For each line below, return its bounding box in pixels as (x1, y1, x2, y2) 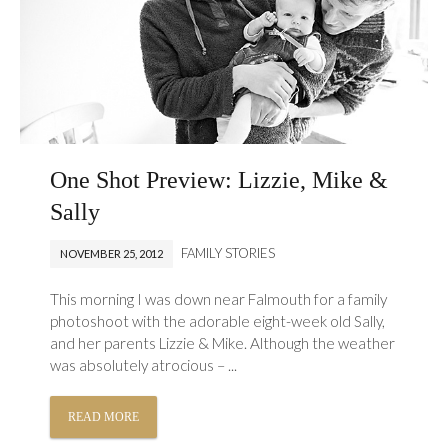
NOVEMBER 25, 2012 (60, 247, 164, 261)
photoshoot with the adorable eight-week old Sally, (50, 312, 386, 331)
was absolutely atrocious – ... (50, 356, 238, 375)
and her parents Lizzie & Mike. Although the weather (50, 334, 396, 353)
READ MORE (68, 410, 140, 425)
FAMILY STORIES (181, 245, 276, 262)
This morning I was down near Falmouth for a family (50, 290, 388, 309)
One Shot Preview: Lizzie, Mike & (50, 167, 389, 194)
